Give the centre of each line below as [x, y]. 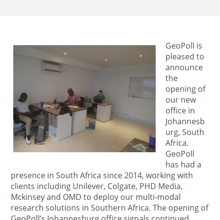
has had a [184, 165]
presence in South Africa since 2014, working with [102, 175]
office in [180, 110]
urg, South [185, 132]
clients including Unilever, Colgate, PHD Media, [97, 186]
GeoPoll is [184, 46]
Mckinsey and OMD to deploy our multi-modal [96, 197]
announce [184, 67]
